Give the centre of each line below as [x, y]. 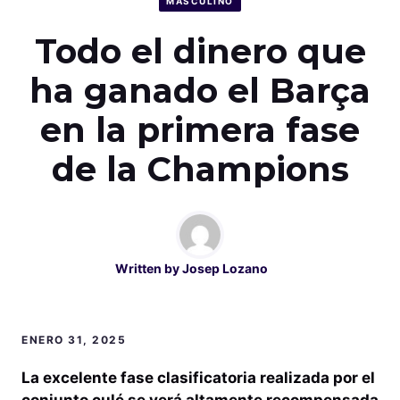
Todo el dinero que [200, 52]
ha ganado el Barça [200, 91]
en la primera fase [200, 130]
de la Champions [200, 170]
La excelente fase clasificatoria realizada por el [198, 378]
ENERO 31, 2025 [74, 340]
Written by [148, 269]
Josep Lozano [225, 269]
